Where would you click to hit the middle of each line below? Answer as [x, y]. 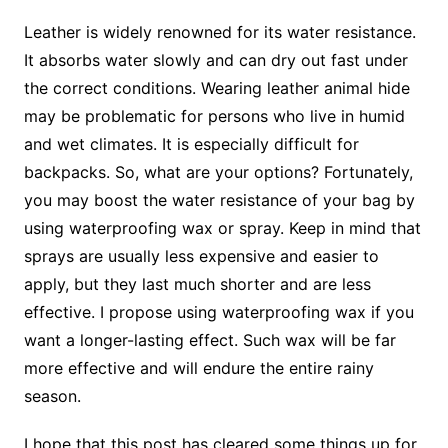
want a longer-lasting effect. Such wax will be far [209, 340]
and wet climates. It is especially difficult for [191, 144]
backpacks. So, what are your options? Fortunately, [218, 172]
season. [52, 396]
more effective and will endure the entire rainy [198, 368]
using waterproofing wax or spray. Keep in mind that [222, 228]
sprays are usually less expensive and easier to [201, 256]
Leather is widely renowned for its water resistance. [219, 32]
